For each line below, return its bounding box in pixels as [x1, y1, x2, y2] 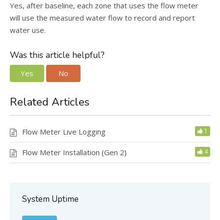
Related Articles [10, 94, 89, 110]
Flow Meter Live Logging [22, 126, 106, 137]
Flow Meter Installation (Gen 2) [22, 147, 127, 157]
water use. [10, 25, 46, 35]
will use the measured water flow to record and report [10, 13, 195, 23]
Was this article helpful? [10, 49, 105, 61]
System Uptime [22, 193, 79, 205]
